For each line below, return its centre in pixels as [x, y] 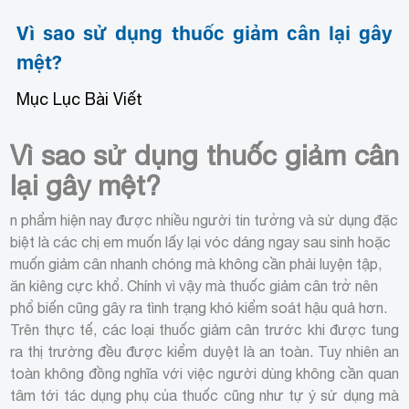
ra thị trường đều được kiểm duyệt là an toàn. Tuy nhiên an [204, 351]
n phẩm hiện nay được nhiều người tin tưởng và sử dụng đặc [204, 220]
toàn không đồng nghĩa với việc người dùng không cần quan [204, 373]
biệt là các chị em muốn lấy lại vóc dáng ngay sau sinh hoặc [201, 241]
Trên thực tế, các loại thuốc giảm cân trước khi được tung [204, 329]
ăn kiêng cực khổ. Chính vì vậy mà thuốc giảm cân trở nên [194, 285]
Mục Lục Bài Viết [80, 99]
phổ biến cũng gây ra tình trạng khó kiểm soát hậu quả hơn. [199, 307]
